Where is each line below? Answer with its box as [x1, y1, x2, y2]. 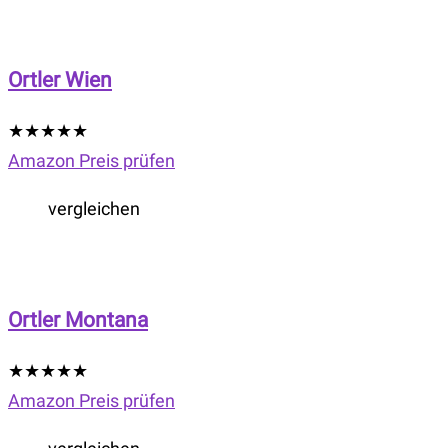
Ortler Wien [8, 66, 112, 92]
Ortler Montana [8, 306, 148, 332]
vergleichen [48, 197, 140, 219]
